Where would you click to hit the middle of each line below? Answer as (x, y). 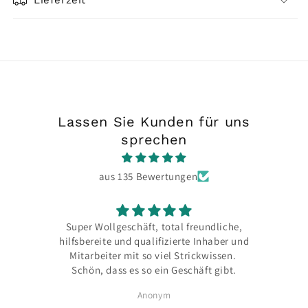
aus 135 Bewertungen (148, 176)
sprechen (154, 140)
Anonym (154, 295)
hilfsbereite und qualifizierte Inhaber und (154, 241)
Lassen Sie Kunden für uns (154, 122)
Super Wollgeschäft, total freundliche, (154, 227)
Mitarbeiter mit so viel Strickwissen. (154, 255)
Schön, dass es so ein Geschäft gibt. (154, 270)
